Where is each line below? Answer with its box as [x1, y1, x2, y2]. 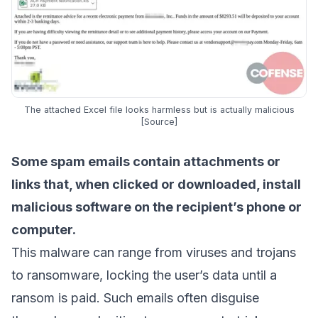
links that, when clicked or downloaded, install [11, 176, 301, 192]
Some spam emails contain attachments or [11, 153, 280, 169]
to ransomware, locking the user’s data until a [11, 267, 277, 283]
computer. [11, 221, 79, 237]
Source [144, 116, 175, 127]
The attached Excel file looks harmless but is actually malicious [23, 104, 295, 115]
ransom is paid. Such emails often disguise [11, 290, 259, 305]
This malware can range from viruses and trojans [11, 244, 296, 260]
